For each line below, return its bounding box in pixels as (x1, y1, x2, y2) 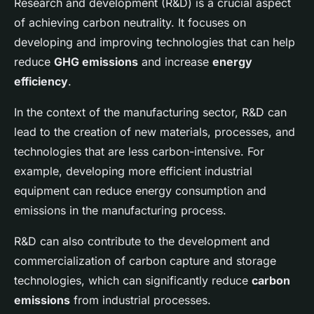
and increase (138, 55, 212, 69)
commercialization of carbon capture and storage (14, 254, 276, 268)
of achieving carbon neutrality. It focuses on (14, 15, 246, 30)
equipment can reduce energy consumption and (14, 184, 266, 198)
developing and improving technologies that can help (14, 35, 295, 50)
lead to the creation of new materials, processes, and (14, 125, 295, 139)
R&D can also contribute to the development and (14, 234, 270, 249)
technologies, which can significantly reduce (14, 273, 252, 288)
